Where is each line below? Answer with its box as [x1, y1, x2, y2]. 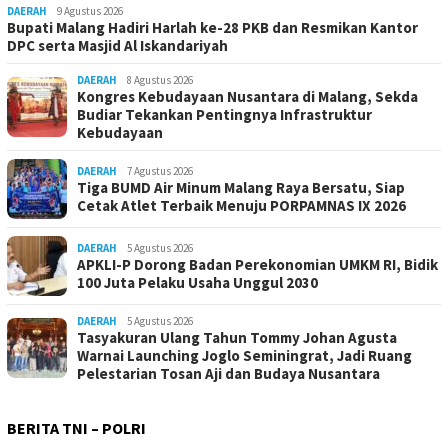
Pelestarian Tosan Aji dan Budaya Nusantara [77, 364, 380, 384]
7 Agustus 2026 [127, 164, 193, 179]
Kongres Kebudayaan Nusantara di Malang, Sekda [77, 87, 418, 107]
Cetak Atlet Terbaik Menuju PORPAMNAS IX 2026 [77, 196, 406, 216]
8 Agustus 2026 [127, 73, 193, 88]
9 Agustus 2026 [57, 4, 123, 19]
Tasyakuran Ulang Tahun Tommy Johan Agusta [77, 328, 397, 348]
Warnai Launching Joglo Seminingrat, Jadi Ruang [77, 346, 412, 366]
